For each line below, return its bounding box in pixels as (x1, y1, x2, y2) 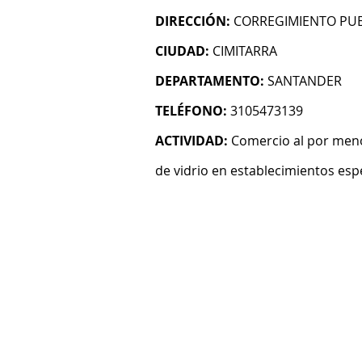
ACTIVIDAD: (155, 132, 228, 149)
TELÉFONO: (155, 102, 227, 120)
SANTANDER (267, 72, 342, 90)
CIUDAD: (155, 42, 209, 60)
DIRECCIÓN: (155, 12, 230, 30)
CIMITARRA (213, 42, 277, 60)
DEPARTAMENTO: (155, 72, 264, 90)
